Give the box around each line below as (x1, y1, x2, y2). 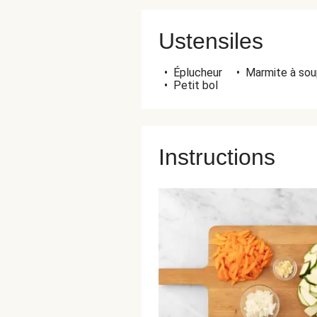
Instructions (158, 144, 275, 170)
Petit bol (173, 79, 218, 92)
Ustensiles (158, 28, 263, 54)
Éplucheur (173, 66, 222, 79)
